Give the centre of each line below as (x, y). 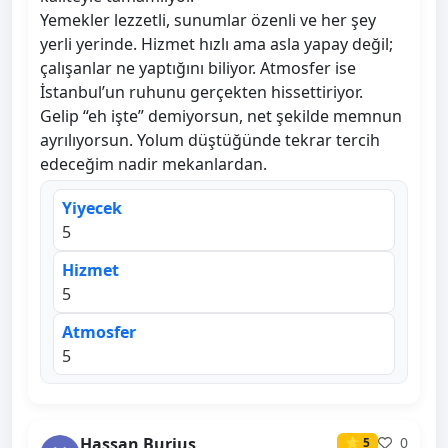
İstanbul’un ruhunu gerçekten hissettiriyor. (201, 92)
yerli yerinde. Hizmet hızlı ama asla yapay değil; (216, 44)
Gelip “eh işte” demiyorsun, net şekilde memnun (221, 116)
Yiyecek (92, 208)
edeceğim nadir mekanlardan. (153, 164)
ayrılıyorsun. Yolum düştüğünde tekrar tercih (210, 140)
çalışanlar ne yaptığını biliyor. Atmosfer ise (198, 68)
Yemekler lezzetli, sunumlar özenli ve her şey (208, 20)
